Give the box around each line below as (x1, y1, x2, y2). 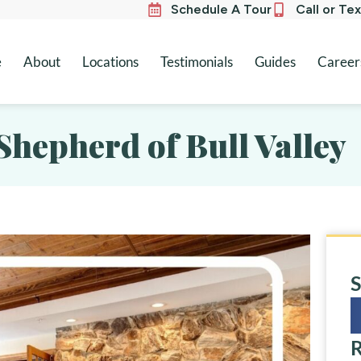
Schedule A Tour (171, 2, 272, 17)
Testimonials (160, 53, 233, 71)
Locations (81, 53, 139, 71)
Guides (254, 53, 296, 71)
